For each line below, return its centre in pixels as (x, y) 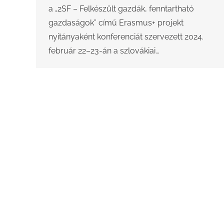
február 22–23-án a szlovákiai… (104, 51)
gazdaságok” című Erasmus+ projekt (116, 23)
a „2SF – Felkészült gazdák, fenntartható (121, 9)
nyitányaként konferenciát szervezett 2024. (126, 37)
